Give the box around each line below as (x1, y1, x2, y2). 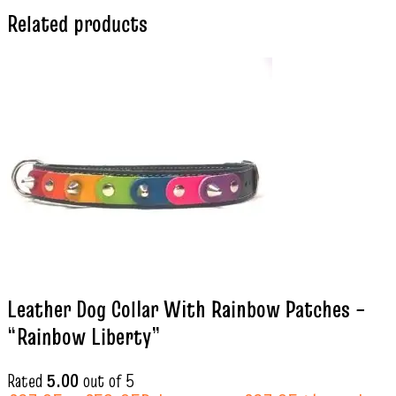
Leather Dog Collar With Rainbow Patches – (7, 293, 366, 326)
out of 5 (79, 368, 134, 393)
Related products (7, 7, 148, 40)
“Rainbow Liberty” (7, 321, 161, 354)
